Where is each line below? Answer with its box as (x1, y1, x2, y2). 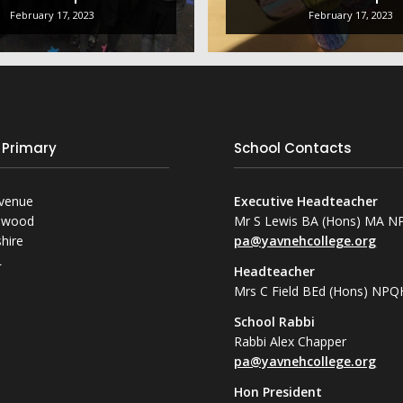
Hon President (234, 383, 323, 400)
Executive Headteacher (234, 193, 379, 210)
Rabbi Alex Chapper (234, 333, 347, 351)
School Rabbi (234, 313, 316, 331)
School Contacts (234, 143, 353, 157)
